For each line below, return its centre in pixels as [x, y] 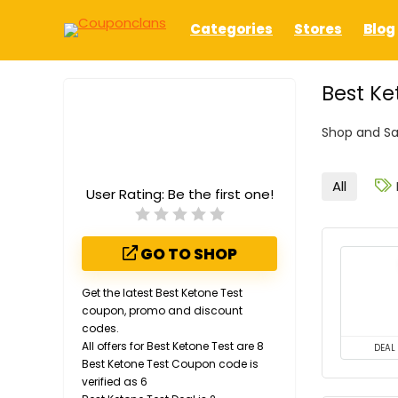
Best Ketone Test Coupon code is [170, 363]
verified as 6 [115, 381]
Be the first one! [220, 194]
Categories [231, 28]
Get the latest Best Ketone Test [162, 292]
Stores [318, 28]
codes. [100, 328]
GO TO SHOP [187, 254]
